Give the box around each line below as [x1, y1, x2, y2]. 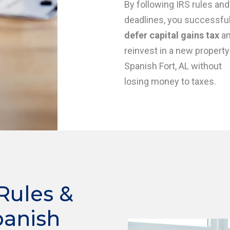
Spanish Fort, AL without [124, 61, 222, 71]
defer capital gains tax [124, 30, 219, 41]
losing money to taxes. [124, 76, 216, 87]
